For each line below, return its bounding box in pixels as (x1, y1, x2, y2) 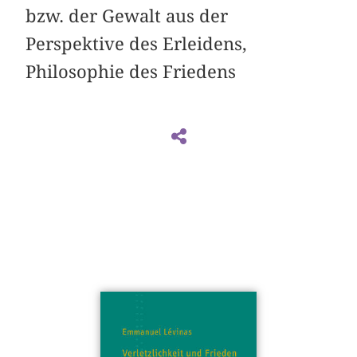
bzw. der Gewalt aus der (25, 5, 229, 26)
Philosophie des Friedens (25, 61, 237, 82)
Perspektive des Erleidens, (25, 33, 248, 54)
